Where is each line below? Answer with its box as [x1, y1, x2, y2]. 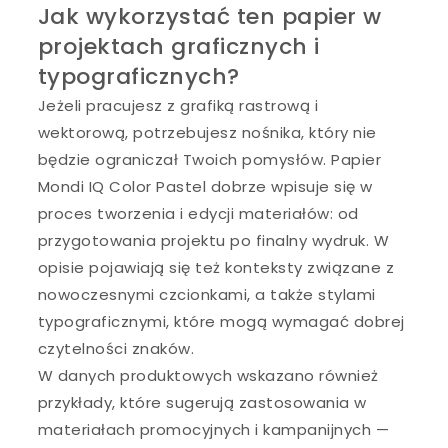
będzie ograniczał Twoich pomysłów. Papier [37, 148, 382, 170]
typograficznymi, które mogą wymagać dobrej [37, 310, 405, 332]
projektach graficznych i [37, 30, 320, 62]
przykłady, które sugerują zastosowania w [37, 391, 367, 413]
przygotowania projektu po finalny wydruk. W [37, 229, 390, 251]
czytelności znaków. [37, 337, 195, 359]
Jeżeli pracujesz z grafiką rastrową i [37, 94, 319, 116]
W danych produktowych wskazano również [37, 364, 379, 386]
